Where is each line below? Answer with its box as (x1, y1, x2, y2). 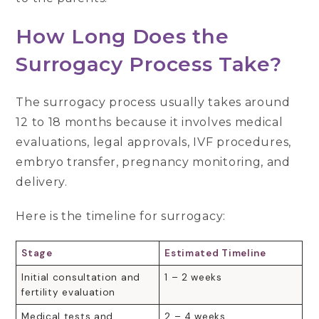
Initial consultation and (21, 271, 140, 283)
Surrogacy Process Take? (16, 51, 282, 76)
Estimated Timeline (164, 246, 266, 259)
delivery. (16, 174, 71, 189)
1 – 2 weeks (164, 271, 222, 283)
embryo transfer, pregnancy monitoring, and (16, 155, 291, 169)
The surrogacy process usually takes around (16, 95, 291, 109)
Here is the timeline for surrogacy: (16, 209, 226, 223)
